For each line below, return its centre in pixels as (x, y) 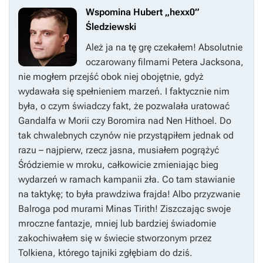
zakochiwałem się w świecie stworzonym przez (115, 238)
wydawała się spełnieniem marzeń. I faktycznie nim (124, 92)
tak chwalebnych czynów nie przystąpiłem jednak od (126, 136)
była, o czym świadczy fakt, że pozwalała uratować (124, 106)
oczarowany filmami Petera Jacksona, (165, 62)
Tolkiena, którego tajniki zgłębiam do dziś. (105, 253)
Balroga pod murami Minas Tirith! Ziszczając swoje (124, 209)
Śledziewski (111, 27)
